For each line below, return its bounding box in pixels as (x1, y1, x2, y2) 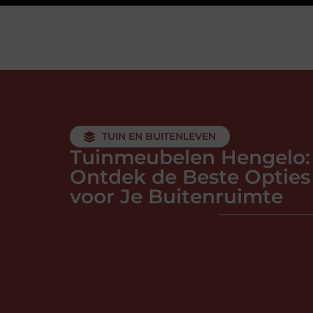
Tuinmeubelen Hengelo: (70, 145, 310, 169)
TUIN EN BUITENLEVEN (102, 130, 216, 143)
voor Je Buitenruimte (70, 184, 283, 208)
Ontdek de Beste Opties (70, 165, 310, 189)
